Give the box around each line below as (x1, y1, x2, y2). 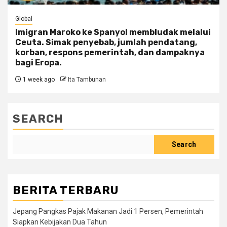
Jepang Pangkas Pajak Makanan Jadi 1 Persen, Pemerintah (13, 207, 203, 216)
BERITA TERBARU (13, 183, 119, 198)
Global (15, 15, 32, 23)
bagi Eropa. (15, 58, 62, 68)
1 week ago (21, 76, 55, 84)
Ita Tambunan (68, 76, 106, 84)
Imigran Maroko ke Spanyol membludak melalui (15, 27, 211, 37)
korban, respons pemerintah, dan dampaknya (15, 48, 205, 58)
